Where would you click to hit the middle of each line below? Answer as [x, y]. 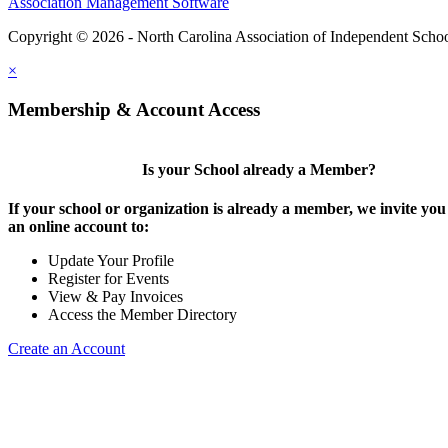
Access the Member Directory [142, 315]
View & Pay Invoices [115, 297]
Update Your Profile [111, 261]
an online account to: [78, 227]
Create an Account [66, 349]
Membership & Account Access [134, 110]
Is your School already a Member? [258, 170]
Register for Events [108, 279]
